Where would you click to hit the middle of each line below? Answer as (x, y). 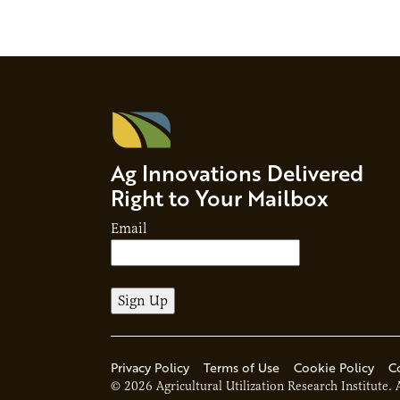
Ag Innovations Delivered (237, 172)
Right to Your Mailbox (220, 197)
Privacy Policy (150, 367)
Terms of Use (242, 367)
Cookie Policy (334, 367)
